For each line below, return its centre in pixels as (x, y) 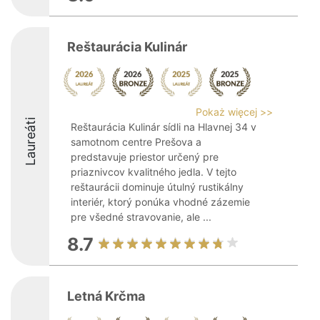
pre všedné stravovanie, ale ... (141, 217)
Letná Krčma (106, 296)
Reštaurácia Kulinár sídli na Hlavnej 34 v (164, 127)
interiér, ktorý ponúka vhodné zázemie (160, 202)
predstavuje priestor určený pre (145, 157)
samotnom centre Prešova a (136, 142)
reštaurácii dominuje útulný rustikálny (157, 187)
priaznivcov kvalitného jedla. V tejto (154, 172)
